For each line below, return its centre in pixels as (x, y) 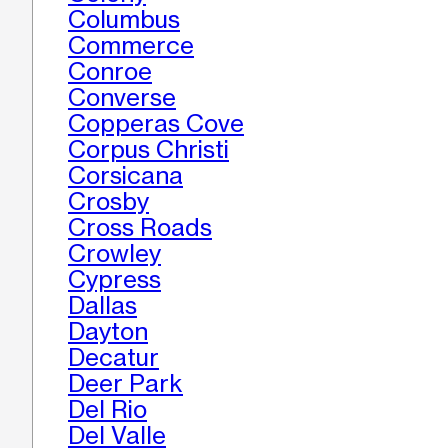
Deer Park (125, 384)
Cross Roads (140, 228)
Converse (122, 98)
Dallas (102, 306)
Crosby (108, 202)
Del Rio (107, 410)
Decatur (113, 358)
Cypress (114, 280)
